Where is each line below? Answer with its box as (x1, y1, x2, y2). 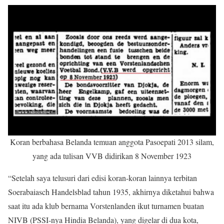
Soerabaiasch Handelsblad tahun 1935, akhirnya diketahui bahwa (8, 186, 214, 197)
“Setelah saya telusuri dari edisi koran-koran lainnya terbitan (8, 172, 197, 183)
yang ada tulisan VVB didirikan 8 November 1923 (32, 150, 191, 161)
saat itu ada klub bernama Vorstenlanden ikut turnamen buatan (8, 200, 204, 211)
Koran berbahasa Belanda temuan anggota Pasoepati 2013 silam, (10, 136, 214, 147)
